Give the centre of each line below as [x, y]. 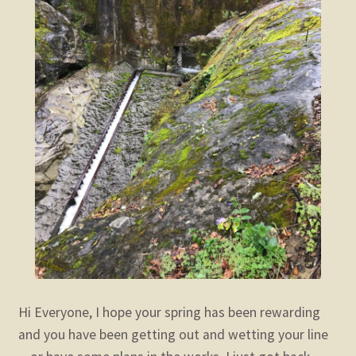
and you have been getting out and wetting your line [173, 335]
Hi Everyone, [55, 313]
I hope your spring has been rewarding [206, 313]
